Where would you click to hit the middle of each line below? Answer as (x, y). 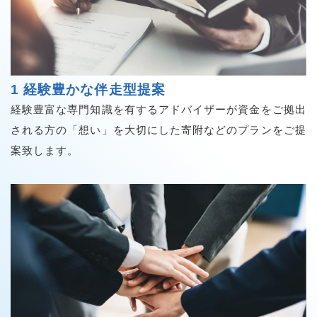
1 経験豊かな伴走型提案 (88, 89)
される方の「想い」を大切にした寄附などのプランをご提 (158, 129)
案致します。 (45, 150)
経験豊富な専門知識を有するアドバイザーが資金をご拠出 (158, 109)
